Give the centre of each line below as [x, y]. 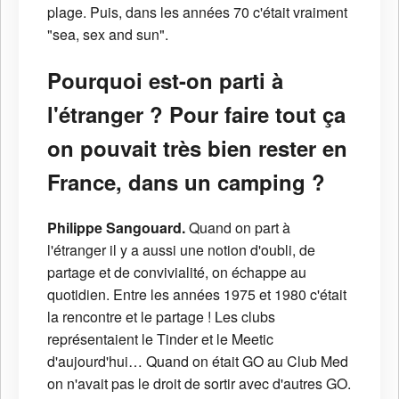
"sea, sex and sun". [108, 35]
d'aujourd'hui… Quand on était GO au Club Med [198, 362]
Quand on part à [238, 228]
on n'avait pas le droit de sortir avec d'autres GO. [199, 384]
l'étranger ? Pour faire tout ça [196, 114]
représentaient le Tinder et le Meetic [160, 339]
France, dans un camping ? [186, 182]
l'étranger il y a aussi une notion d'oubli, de [181, 250]
